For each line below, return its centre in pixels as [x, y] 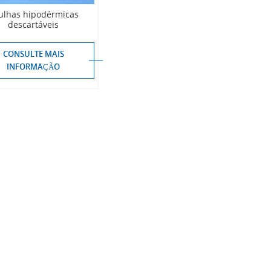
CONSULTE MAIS [33, 54]
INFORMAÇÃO [34, 67]
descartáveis [34, 24]
